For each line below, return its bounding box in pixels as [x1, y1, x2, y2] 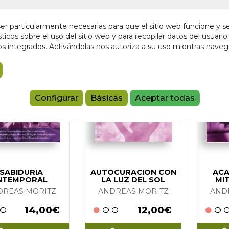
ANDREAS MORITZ [98, 186, 169, 196]
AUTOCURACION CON [90, 167, 176, 177]
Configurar [34, 93, 78, 103]
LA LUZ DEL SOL [101, 175, 166, 185]
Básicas [90, 93, 123, 103]
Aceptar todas [134, 93, 195, 103]
